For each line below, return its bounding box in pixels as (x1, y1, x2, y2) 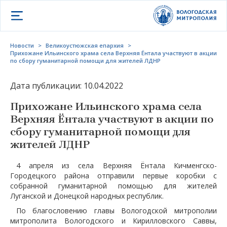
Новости (10, 42, 34, 49)
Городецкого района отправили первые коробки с (10, 171, 217, 180)
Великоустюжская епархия (46, 42, 124, 49)
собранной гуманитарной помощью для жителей (10, 181, 217, 191)
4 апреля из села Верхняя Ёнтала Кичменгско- (16, 161, 217, 170)
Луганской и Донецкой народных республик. (10, 191, 164, 201)
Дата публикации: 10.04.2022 (10, 80, 123, 91)
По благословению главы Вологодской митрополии (16, 205, 217, 215)
